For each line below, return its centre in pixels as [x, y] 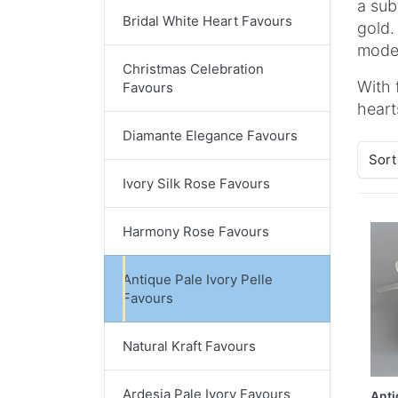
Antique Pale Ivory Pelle [198, 279]
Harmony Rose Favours [196, 231]
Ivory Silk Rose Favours [196, 183]
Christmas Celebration [193, 68]
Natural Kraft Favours [189, 346]
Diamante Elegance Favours [210, 135]
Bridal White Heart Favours [207, 20]
